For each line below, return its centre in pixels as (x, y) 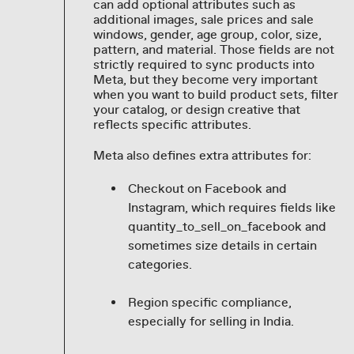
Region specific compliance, (209, 302)
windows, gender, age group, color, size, (207, 34)
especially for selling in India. (211, 321)
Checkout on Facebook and (207, 188)
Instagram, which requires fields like (232, 207)
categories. (160, 264)
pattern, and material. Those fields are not (213, 49)
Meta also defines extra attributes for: (202, 155)
